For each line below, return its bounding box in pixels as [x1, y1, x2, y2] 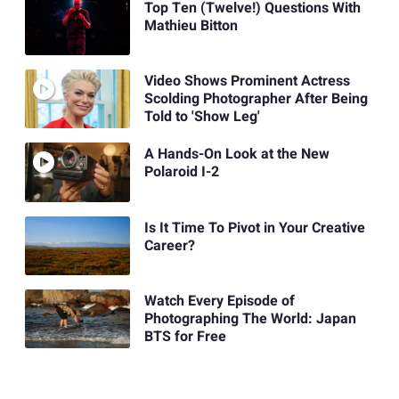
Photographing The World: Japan [143, 308, 356, 330]
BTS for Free [143, 326, 226, 348]
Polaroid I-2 [143, 161, 219, 183]
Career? [143, 234, 195, 256]
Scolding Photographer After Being [143, 88, 368, 110]
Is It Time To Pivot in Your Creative [143, 216, 365, 239]
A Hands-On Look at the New [143, 143, 330, 166]
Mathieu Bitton [143, 14, 238, 37]
